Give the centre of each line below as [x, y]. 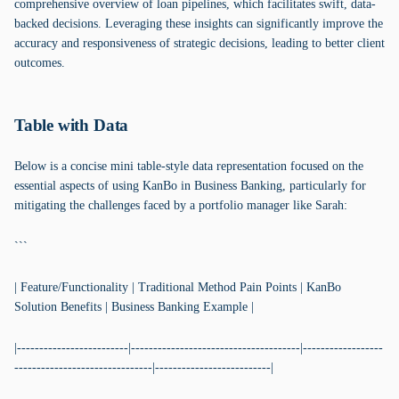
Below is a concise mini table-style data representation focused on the [189, 166]
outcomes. [40, 63]
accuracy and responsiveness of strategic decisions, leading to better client [199, 43]
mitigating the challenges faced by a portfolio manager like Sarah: [181, 205]
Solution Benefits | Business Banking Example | [134, 307]
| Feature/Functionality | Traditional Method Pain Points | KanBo [178, 287]
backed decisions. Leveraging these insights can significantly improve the [199, 24]
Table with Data [72, 125]
